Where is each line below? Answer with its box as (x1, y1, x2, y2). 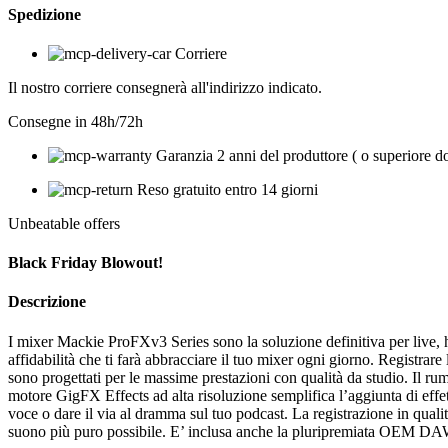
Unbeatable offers (8, 214, 120, 232)
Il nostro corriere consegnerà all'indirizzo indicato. (8, 78, 322, 96)
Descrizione (8, 293, 86, 311)
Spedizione (8, 5, 81, 23)
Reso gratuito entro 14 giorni (137, 180, 318, 198)
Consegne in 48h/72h (8, 112, 143, 130)
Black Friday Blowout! (8, 254, 163, 272)
